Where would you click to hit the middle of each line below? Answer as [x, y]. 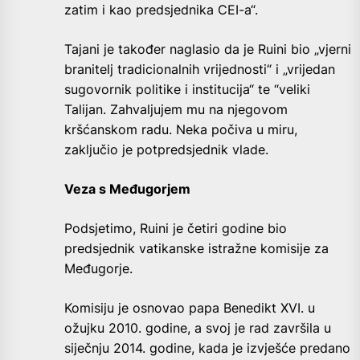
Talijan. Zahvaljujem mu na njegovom [176, 109]
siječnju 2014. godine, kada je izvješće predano [207, 348]
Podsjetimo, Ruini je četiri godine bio [176, 228]
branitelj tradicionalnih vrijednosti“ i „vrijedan [200, 69]
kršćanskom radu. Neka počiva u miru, [181, 129]
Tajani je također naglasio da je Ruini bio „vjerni [208, 49]
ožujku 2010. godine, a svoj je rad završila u [198, 327]
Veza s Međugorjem [127, 188]
